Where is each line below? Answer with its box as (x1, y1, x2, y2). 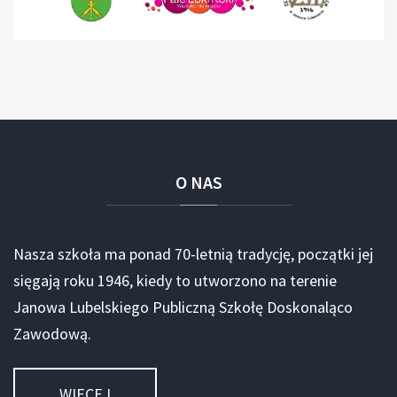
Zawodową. (13, 323, 91, 344)
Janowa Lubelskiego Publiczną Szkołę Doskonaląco (13, 296, 353, 317)
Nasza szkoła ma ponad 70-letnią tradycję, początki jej (13, 243, 373, 264)
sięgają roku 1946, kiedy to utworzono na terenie (13, 269, 337, 291)
